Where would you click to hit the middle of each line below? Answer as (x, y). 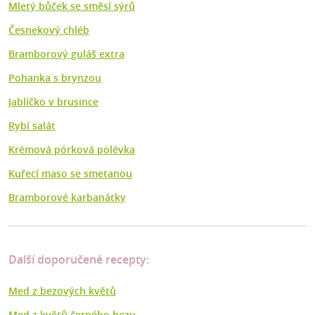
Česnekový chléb (49, 30)
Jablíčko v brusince (53, 102)
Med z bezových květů (62, 291)
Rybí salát (32, 126)
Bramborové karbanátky (67, 198)
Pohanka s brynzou (55, 78)
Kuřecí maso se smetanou (70, 174)
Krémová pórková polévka (72, 150)
